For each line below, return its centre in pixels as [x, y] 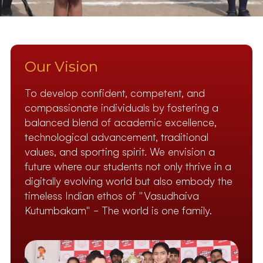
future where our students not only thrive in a [128, 166]
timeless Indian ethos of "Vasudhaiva [112, 196]
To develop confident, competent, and [115, 93]
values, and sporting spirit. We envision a [120, 152]
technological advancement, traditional [117, 137]
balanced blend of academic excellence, [121, 122]
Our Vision [61, 67]
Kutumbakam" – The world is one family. [118, 210]
